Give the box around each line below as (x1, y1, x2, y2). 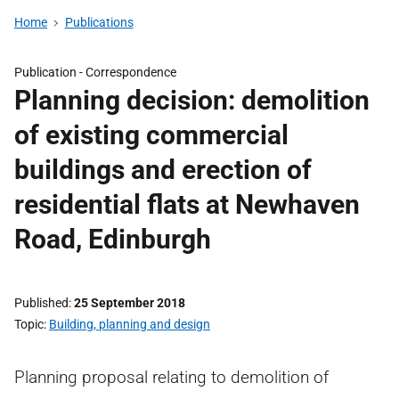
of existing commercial (14, 119, 289, 151)
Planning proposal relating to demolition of (14, 367, 329, 387)
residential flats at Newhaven (14, 189, 360, 220)
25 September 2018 (74, 296, 185, 310)
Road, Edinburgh (14, 224, 211, 255)
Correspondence (85, 65, 176, 79)
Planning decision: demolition (14, 85, 370, 116)
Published (14, 296, 69, 310)
